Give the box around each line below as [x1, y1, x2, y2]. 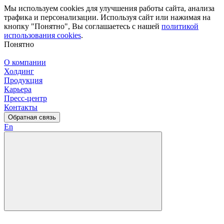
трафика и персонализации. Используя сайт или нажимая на [4, 13, 210, 21]
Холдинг [4, 67, 34, 75]
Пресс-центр [4, 94, 47, 102]
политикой [161, 22, 198, 30]
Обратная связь [8, 113, 56, 121]
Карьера [4, 85, 31, 93]
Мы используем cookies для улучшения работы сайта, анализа [4, 4, 214, 12]
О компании [4, 58, 46, 66]
